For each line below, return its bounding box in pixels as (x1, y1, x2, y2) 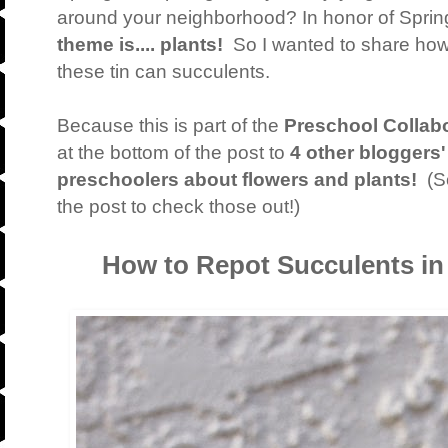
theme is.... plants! (57, 34, 223, 56)
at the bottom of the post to (57, 142, 290, 164)
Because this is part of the (57, 115, 284, 137)
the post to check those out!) (57, 196, 300, 218)
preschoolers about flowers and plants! (57, 169, 417, 191)
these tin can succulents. (57, 61, 270, 83)
